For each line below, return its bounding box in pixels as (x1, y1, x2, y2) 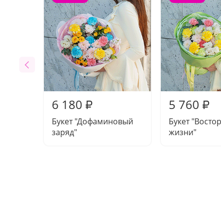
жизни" (169, 126, 196, 138)
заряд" (52, 126, 77, 138)
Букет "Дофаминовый (52, 115, 133, 127)
